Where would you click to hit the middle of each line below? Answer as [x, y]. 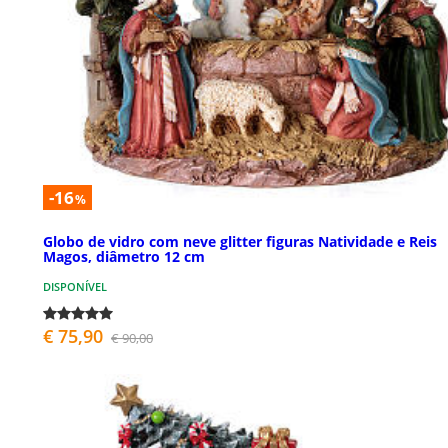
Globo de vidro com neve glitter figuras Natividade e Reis [240, 241]
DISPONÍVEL [75, 286]
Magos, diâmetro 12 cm [124, 256]
